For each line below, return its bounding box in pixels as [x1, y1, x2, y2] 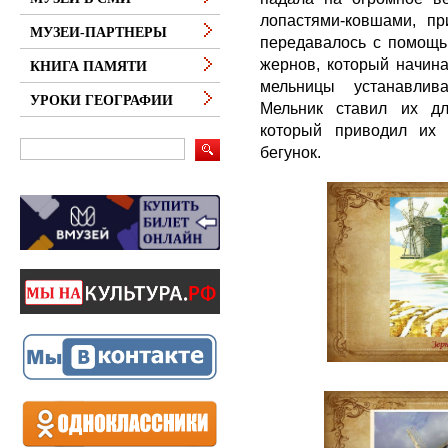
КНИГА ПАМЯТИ [30, 59, 147, 74]
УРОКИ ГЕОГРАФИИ [30, 93, 173, 108]
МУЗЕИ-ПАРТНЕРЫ [30, 25, 167, 40]
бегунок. [260, 142, 321, 161]
